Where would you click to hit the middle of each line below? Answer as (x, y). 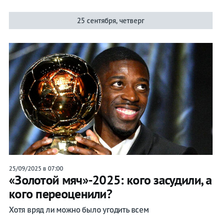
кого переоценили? (60, 194)
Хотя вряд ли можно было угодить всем (79, 210)
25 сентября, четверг (110, 21)
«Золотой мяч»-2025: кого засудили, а (110, 180)
